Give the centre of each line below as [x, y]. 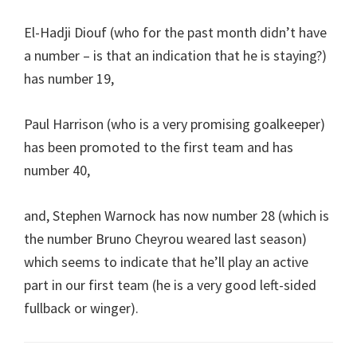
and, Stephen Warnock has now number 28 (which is [177, 215]
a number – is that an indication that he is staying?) [175, 55]
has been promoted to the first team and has [159, 147]
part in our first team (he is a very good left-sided [170, 284]
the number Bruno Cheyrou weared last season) [165, 238]
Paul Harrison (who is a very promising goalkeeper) [175, 124]
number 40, [57, 170]
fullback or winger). [81, 308]
